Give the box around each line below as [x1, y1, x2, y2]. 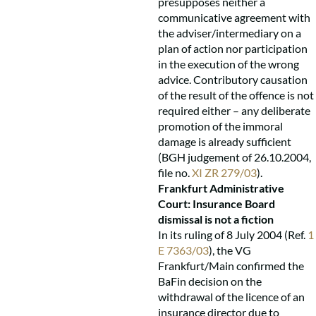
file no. [158, 166, 192, 179]
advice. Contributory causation [158, 73, 308, 86]
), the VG [209, 243, 251, 257]
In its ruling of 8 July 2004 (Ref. [158, 228, 308, 241]
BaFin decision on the [158, 274, 262, 288]
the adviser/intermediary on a [158, 26, 301, 39]
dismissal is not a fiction [158, 212, 274, 226]
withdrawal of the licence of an [158, 290, 305, 303]
